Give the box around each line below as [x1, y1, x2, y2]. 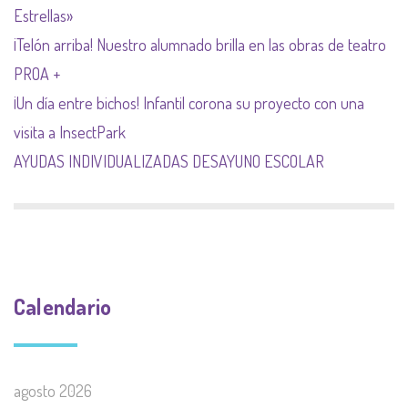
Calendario [14, 292, 112, 321]
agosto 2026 [14, 381, 92, 401]
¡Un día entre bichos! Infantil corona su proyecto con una [14, 93, 364, 113]
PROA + [14, 64, 60, 84]
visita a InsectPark [14, 122, 126, 142]
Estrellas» [14, 5, 73, 25]
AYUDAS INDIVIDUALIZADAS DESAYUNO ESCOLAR [14, 151, 324, 171]
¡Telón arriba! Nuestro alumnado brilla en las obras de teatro [14, 35, 386, 55]
